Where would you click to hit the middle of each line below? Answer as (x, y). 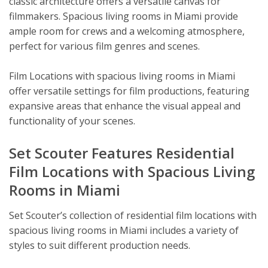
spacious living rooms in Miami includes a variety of (124, 230)
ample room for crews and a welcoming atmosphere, (127, 31)
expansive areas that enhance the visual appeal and (125, 106)
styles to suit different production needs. (100, 245)
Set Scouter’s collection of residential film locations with (133, 215)
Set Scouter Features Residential (122, 153)
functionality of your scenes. (72, 121)
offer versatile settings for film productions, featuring (129, 91)
